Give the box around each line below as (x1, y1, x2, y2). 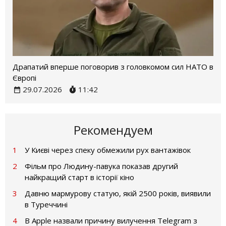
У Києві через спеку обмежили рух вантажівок (25, 144, 191, 155)
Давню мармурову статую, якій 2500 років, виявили (25, 188, 211, 198)
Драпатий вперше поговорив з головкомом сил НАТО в (13, 61, 213, 72)
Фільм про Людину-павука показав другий (25, 160, 178, 171)
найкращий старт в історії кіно (25, 172, 134, 182)
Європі (13, 72, 36, 83)
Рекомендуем (73, 121, 153, 138)
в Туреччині (25, 199, 68, 209)
